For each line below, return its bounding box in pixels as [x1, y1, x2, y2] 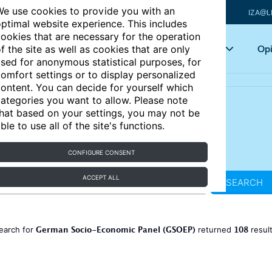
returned [195, 225, 234, 234]
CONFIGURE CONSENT [67, 149, 135, 156]
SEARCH [225, 177, 263, 188]
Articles [103, 42, 134, 55]
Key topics [174, 42, 217, 55]
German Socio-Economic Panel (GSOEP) [36, 223, 195, 239]
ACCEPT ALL [83, 174, 120, 181]
